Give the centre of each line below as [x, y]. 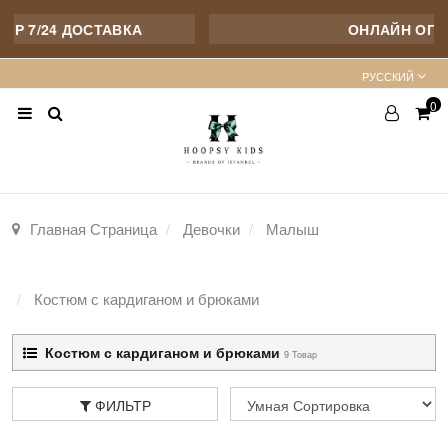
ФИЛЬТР [122, 405]
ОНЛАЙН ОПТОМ [380, 29]
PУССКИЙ [388, 76]
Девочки [211, 228]
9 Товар [300, 354]
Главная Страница [93, 228]
